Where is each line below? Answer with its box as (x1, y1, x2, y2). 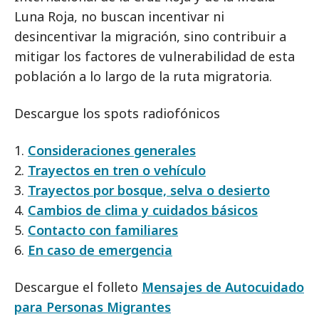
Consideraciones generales (28, 142, 196, 159)
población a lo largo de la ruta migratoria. (14, 68, 272, 85)
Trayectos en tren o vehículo (28, 162, 206, 179)
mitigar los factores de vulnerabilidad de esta (14, 48, 295, 65)
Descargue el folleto (14, 278, 142, 296)
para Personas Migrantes (14, 298, 171, 315)
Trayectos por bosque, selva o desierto (28, 182, 270, 199)
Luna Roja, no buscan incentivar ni (14, 8, 224, 25)
